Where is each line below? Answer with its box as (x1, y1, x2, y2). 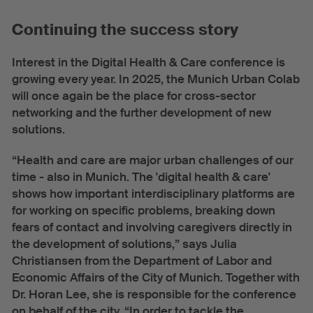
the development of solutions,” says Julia (11, 237, 237, 252)
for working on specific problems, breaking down (11, 203, 275, 219)
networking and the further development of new (11, 105, 271, 121)
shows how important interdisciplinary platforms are (11, 187, 295, 202)
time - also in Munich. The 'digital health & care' (11, 170, 270, 185)
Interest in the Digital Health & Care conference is (11, 55, 285, 71)
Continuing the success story (11, 20, 238, 41)
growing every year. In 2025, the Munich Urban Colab (11, 72, 300, 87)
